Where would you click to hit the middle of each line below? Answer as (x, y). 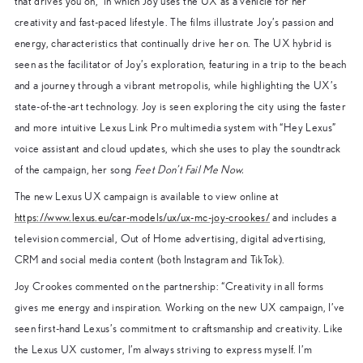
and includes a (303, 218)
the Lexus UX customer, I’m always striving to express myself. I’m (163, 350)
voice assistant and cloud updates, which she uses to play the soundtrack (177, 149)
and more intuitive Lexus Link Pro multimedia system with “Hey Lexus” (175, 128)
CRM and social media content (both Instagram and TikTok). (149, 260)
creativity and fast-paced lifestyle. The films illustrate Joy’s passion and (174, 22)
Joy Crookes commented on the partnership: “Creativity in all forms (169, 286)
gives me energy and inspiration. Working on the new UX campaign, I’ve (179, 307)
